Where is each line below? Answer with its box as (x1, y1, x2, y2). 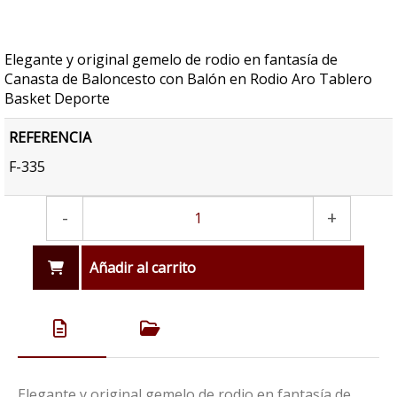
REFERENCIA (9, 127, 91, 147)
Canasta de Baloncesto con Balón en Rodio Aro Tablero (4, 68, 372, 89)
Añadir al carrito (90, 257, 197, 277)
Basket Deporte (4, 88, 110, 108)
